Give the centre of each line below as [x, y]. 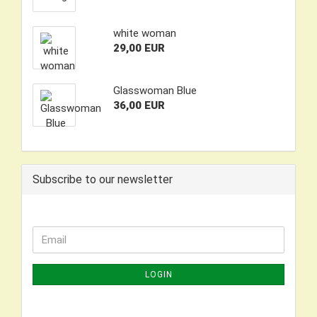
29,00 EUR [139, 48]
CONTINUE [59, 233]
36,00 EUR [139, 105]
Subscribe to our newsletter [103, 179]
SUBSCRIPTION [71, 277]
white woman [144, 33]
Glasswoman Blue [155, 91]
